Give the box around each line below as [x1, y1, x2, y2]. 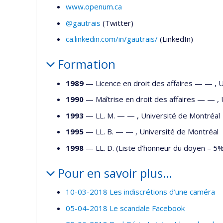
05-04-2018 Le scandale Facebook [66, 203, 185, 213]
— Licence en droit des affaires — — [84, 78, 215, 88]
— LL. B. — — [84, 126, 135, 137]
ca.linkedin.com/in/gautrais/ [66, 34, 158, 44]
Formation [57, 56, 115, 73]
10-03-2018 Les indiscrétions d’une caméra [66, 187, 215, 197]
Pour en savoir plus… [57, 164, 172, 181]
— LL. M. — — [84, 110, 137, 120]
